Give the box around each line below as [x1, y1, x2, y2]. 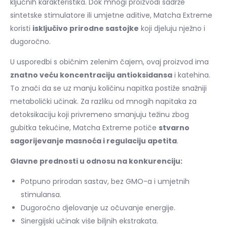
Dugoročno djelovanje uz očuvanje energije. [21, 202, 175, 213]
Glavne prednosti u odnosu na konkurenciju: [10, 156, 182, 166]
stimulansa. [21, 189, 61, 200]
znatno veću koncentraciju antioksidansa [10, 69, 172, 80]
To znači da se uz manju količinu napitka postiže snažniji [10, 83, 207, 93]
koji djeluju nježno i [139, 23, 205, 33]
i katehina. [172, 69, 210, 80]
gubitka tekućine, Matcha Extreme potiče [10, 122, 159, 133]
